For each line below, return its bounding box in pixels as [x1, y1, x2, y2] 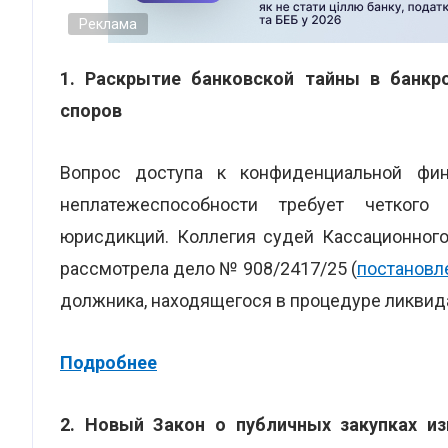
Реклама [79, 16, 137, 32]
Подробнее [60, 352, 157, 373]
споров [60, 100, 122, 121]
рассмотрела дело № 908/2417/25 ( [60, 258, 357, 279]
